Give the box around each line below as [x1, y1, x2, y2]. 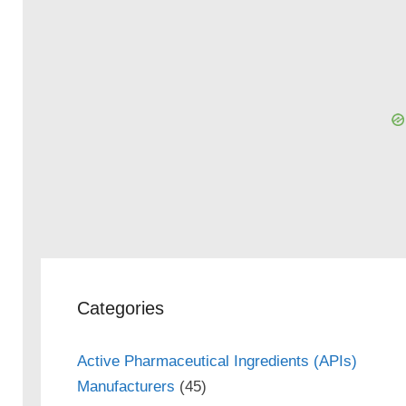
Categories [76, 297, 164, 318]
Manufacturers [76, 377, 175, 395]
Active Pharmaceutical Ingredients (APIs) [76, 352, 357, 370]
